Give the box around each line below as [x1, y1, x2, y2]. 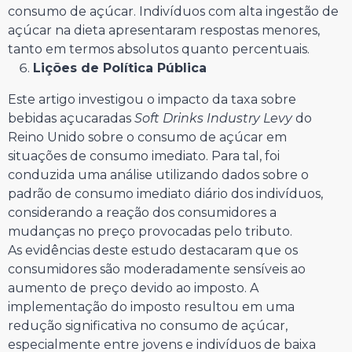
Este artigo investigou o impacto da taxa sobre [8, 92, 296, 108]
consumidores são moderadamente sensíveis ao [8, 262, 306, 277]
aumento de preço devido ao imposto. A [8, 280, 258, 296]
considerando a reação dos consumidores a [8, 205, 277, 221]
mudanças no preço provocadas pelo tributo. [8, 224, 292, 240]
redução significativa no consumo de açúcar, [8, 318, 288, 334]
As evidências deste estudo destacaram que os [8, 243, 298, 258]
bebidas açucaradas [8, 111, 134, 126]
